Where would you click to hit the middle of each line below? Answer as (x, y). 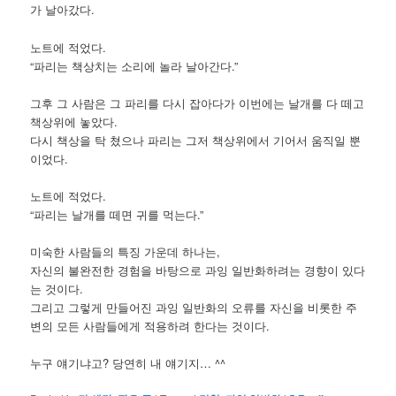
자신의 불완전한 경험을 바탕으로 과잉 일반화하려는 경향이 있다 (198, 270)
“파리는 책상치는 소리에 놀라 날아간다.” (134, 65)
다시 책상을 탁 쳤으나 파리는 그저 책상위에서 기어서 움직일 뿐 (196, 140)
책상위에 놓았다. (74, 121)
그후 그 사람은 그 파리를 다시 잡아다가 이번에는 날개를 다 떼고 (198, 103)
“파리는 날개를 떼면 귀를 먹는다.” (117, 214)
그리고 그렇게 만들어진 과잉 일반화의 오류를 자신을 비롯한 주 (194, 307)
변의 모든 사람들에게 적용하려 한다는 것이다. (150, 325)
